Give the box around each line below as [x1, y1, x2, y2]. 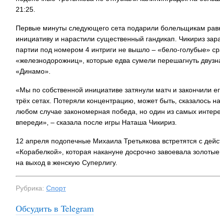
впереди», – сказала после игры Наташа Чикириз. [16, 118, 177, 126]
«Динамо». [16, 67, 51, 75]
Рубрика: [16, 184, 46, 192]
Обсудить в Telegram [16, 202, 94, 214]
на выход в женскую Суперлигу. [16, 159, 119, 166]
